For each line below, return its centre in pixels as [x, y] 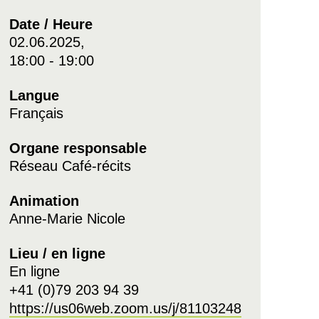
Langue [34, 95]
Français [36, 113]
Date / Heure [51, 24]
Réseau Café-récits [70, 166]
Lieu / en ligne [57, 253]
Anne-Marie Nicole [67, 219]
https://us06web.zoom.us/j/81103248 [125, 308]
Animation [44, 201]
